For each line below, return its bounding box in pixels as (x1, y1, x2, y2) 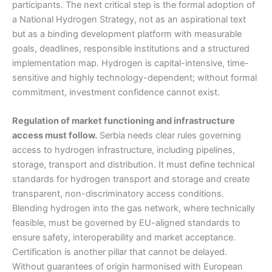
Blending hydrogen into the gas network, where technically (12, 203, 255, 214)
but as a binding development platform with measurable (12, 28, 242, 39)
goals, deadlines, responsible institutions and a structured (12, 42, 250, 54)
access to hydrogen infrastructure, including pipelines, (12, 144, 235, 156)
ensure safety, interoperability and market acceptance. (12, 232, 236, 243)
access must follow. (12, 130, 97, 141)
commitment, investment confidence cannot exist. (12, 86, 220, 98)
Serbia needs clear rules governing (97, 130, 241, 141)
